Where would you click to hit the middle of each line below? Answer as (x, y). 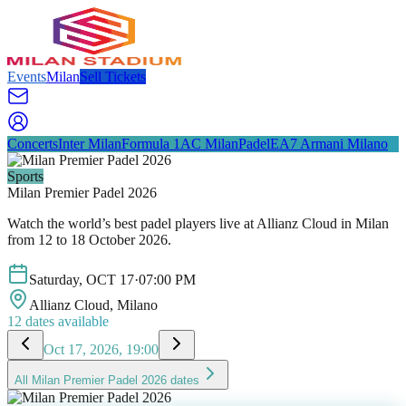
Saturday (54, 280)
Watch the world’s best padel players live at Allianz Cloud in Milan (198, 223)
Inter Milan (90, 144)
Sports (25, 176)
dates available (65, 321)
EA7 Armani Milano (329, 144)
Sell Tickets (113, 77)
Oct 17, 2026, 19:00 (101, 349)
